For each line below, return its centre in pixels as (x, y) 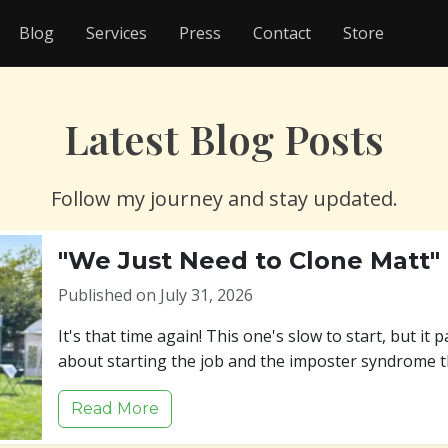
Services (116, 32)
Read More (115, 408)
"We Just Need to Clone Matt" (249, 260)
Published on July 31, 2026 (155, 295)
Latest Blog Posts (224, 138)
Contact (282, 32)
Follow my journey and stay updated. (224, 198)
